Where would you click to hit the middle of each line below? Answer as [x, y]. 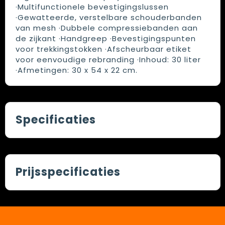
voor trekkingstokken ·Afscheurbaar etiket [103, 49]
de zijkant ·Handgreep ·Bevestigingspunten [105, 39]
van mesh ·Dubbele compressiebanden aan [106, 28]
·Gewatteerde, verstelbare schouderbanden [108, 18]
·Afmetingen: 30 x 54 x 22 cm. [76, 70]
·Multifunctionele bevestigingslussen [92, 7]
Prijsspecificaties [68, 172]
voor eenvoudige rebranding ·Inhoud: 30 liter [108, 60]
